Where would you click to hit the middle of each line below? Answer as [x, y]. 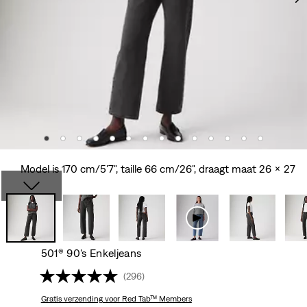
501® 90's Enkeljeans [91, 253]
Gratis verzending [72, 299]
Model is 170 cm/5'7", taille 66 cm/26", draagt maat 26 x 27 [158, 169]
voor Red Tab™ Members [147, 299]
